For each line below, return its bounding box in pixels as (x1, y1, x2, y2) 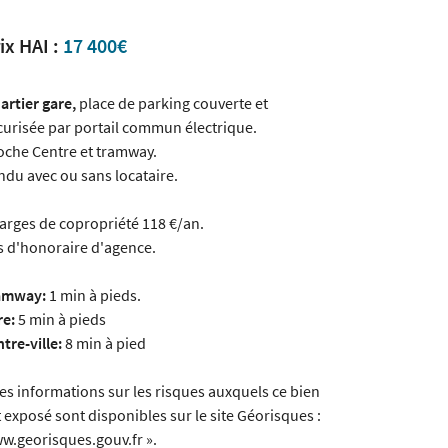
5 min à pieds (15, 309, 106, 329)
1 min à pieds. (46, 285, 141, 305)
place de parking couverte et (76, 93, 268, 113)
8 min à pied (62, 333, 146, 353)
